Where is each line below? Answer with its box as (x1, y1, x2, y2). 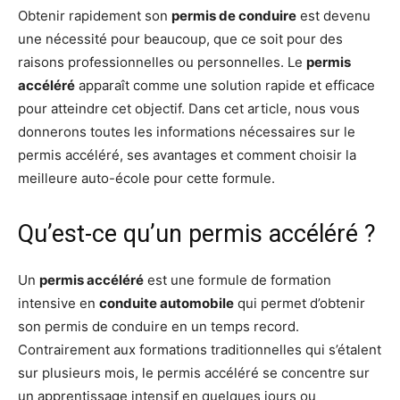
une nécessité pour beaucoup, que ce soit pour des (18, 30, 343, 48)
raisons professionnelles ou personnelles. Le (18, 54, 306, 71)
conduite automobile (99, 295, 234, 312)
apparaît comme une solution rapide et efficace (75, 77, 375, 95)
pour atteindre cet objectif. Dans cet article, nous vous (18, 100, 360, 118)
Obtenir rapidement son (18, 7, 171, 25)
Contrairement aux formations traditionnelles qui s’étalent (18, 341, 381, 359)
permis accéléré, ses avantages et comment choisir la (18, 146, 356, 164)
